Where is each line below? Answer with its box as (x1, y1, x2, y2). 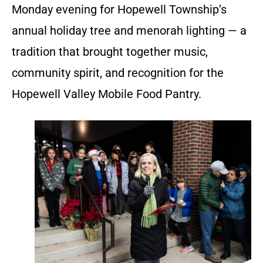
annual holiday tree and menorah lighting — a (12, 23, 247, 38)
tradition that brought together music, (12, 44, 208, 59)
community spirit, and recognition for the (12, 65, 224, 80)
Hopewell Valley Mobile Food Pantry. (12, 86, 201, 101)
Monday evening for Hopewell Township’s (12, 2, 227, 16)
